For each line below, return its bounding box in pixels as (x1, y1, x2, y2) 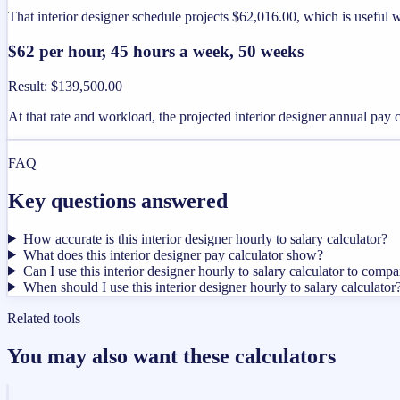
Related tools (7, 310, 80, 326)
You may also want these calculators (7, 344, 336, 368)
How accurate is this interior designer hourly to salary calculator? (22, 230, 387, 246)
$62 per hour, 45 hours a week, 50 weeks (8, 42, 304, 62)
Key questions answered (8, 188, 228, 212)
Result (8, 78, 44, 94)
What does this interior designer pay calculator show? (22, 246, 323, 262)
